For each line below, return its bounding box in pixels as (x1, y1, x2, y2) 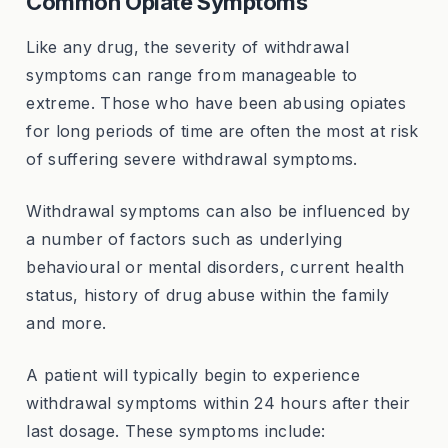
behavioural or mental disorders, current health (26, 256, 405, 277)
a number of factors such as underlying (26, 228, 343, 249)
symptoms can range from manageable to (26, 64, 358, 85)
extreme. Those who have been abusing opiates (26, 92, 407, 113)
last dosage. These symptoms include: (26, 420, 326, 441)
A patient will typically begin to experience (26, 364, 361, 385)
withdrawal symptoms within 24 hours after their (26, 392, 411, 413)
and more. (26, 312, 107, 333)
